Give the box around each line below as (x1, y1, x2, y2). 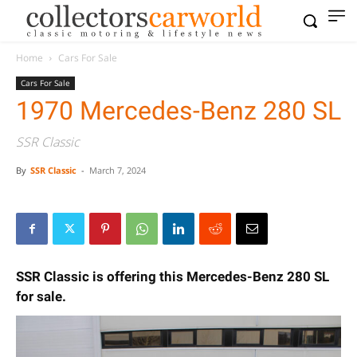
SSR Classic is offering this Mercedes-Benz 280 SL (16, 269, 329, 284)
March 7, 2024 (89, 164, 146, 176)
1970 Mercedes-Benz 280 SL (16, 96, 341, 126)
